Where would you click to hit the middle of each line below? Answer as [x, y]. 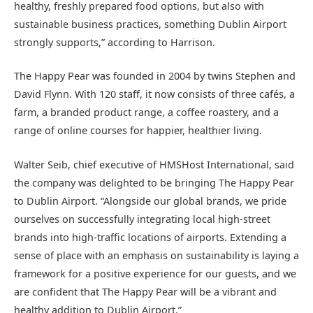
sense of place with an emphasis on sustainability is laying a [156, 255]
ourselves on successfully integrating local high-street [142, 219]
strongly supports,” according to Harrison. [115, 43]
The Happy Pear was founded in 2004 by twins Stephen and [155, 76]
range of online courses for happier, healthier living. [138, 131]
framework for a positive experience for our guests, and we [155, 273]
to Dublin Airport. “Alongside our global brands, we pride [150, 201]
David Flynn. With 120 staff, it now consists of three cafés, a [154, 94]
